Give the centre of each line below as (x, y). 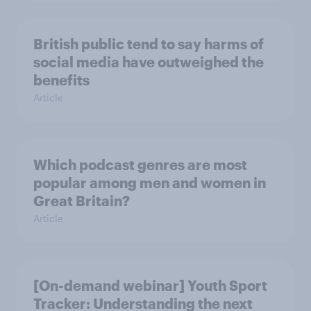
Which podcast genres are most (140, 165)
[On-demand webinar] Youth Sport (150, 286)
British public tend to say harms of (149, 44)
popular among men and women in (150, 183)
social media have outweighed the (149, 62)
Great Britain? (82, 201)
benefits (61, 80)
